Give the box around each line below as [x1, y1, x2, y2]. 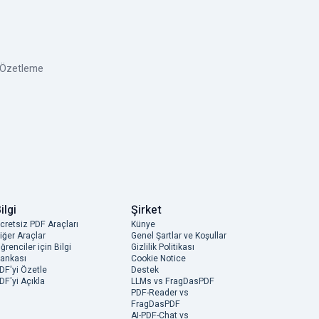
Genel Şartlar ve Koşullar [131, 229, 226, 242]
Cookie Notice [131, 251, 186, 265]
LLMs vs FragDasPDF [131, 274, 214, 288]
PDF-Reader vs [131, 286, 189, 299]
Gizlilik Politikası [131, 240, 194, 253]
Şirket [131, 201, 162, 219]
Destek [131, 263, 159, 276]
